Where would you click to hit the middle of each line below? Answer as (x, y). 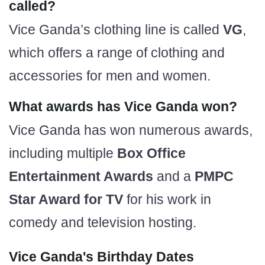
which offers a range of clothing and (117, 52)
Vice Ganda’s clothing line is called (116, 29)
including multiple (63, 153)
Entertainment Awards (81, 176)
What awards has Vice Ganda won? (123, 106)
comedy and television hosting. (103, 222)
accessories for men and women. (110, 75)
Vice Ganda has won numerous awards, (131, 130)
